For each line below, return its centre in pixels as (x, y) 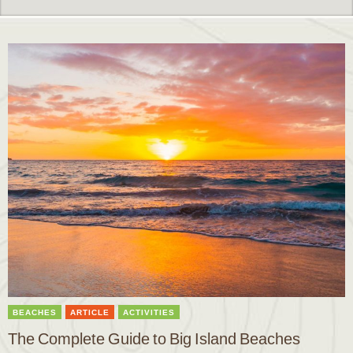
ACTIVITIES (149, 312)
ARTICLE (90, 312)
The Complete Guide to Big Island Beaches (154, 338)
